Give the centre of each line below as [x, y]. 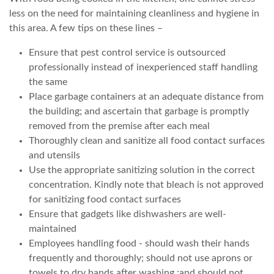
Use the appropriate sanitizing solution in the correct [142, 170]
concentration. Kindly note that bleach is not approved [146, 184]
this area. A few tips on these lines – [87, 28]
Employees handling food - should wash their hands [139, 243]
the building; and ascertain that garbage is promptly [139, 111]
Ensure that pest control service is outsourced [127, 52]
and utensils [54, 155]
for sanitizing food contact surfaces [105, 199]
